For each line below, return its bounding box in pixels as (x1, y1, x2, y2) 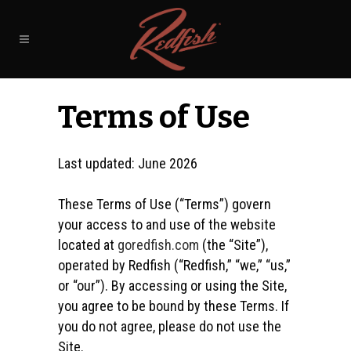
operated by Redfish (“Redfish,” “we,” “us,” (58, 257, 291, 273)
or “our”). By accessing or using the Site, (58, 277, 287, 294)
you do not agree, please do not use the (58, 318, 281, 335)
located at (58, 237, 118, 253)
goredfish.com (118, 237, 199, 253)
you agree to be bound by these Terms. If (58, 298, 289, 314)
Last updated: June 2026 (58, 155, 197, 172)
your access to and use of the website (58, 216, 276, 233)
